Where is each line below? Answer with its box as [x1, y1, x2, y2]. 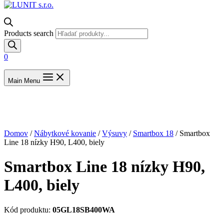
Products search [4, 28, 53, 37]
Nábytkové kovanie [34, 128, 96, 137]
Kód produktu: [4, 205, 52, 214]
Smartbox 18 [133, 128, 173, 137]
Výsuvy [102, 128, 127, 137]
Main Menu [8, 76, 40, 84]
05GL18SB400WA [52, 205, 115, 214]
